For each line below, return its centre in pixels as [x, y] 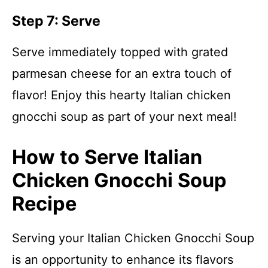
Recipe [44, 204]
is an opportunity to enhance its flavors [123, 260]
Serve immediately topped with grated [120, 52]
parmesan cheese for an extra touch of [122, 74]
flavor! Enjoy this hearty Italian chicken [121, 95]
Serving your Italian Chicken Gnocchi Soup [133, 238]
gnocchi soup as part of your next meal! [124, 117]
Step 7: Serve [56, 21]
